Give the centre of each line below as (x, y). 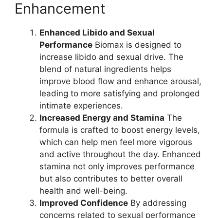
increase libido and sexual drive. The (111, 57)
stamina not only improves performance (117, 166)
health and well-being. (83, 191)
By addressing (157, 203)
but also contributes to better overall (111, 178)
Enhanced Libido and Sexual (97, 32)
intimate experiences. (81, 105)
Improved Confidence (84, 203)
